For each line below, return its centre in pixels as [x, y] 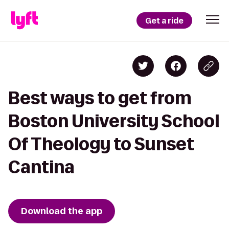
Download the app [62, 211]
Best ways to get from [100, 98]
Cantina [41, 167]
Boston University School [114, 121]
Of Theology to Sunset [101, 144]
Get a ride [164, 20]
